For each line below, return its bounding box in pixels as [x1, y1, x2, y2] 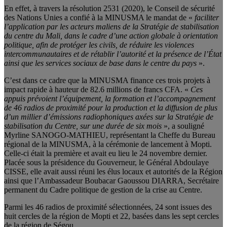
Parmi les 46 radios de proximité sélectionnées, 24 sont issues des [4, 203, 212, 212]
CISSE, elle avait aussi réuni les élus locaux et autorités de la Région [4, 167, 222, 176]
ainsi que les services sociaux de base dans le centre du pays [4, 59, 197, 68]
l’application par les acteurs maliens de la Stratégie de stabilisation [4, 22, 219, 31]
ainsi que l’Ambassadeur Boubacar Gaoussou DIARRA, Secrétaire [4, 176, 219, 185]
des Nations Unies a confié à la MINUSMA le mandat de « [4, 13, 193, 22]
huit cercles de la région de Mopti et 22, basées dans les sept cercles [4, 212, 219, 221]
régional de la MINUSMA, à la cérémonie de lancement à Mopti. [4, 140, 212, 149]
